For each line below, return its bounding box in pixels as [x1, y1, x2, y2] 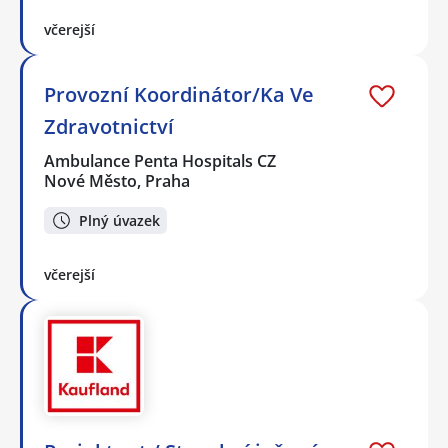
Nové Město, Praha [44, 170, 190, 193]
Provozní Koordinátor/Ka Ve [44, 81, 314, 109]
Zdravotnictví [44, 113, 174, 141]
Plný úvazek [79, 210, 160, 230]
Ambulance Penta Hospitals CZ [44, 150, 278, 173]
